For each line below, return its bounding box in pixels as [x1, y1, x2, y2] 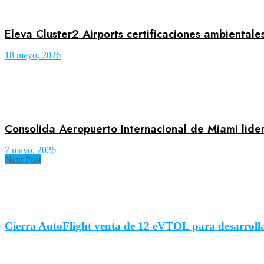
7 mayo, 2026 [5, 144, 56, 155]
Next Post [5, 154, 41, 164]
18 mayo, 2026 [5, 50, 61, 61]
